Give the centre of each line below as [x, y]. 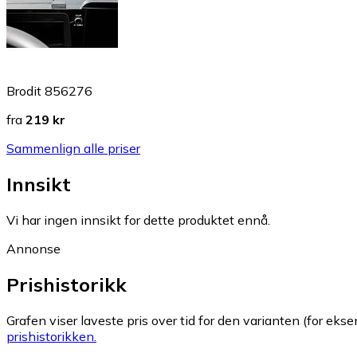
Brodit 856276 [49, 90]
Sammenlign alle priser [73, 148]
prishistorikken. [51, 336]
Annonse [33, 248]
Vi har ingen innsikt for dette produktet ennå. [138, 220]
